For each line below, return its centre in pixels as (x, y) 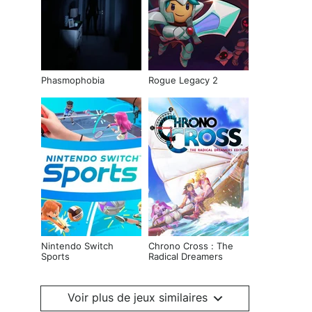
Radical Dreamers (186, 257)
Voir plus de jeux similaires (137, 298)
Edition (163, 268)
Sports (55, 257)
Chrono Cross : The (191, 247)
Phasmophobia (73, 81)
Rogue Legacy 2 (183, 81)
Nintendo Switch (77, 247)
